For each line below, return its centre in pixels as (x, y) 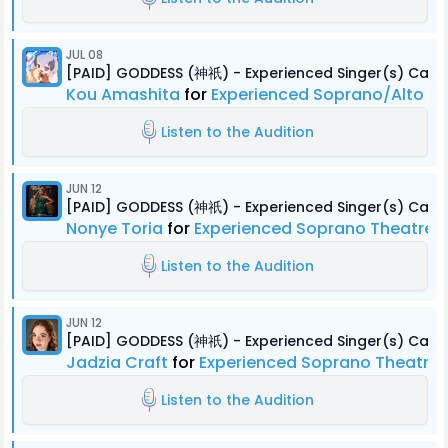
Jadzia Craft (117, 362)
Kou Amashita (123, 94)
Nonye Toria (114, 228)
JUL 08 (84, 54)
